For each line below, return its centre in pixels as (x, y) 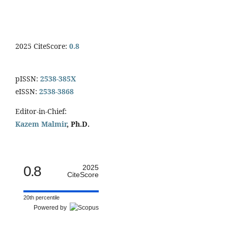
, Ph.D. (78, 124)
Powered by (52, 208)
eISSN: (26, 92)
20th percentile (41, 198)
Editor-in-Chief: (41, 111)
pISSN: (27, 79)
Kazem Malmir (41, 124)
